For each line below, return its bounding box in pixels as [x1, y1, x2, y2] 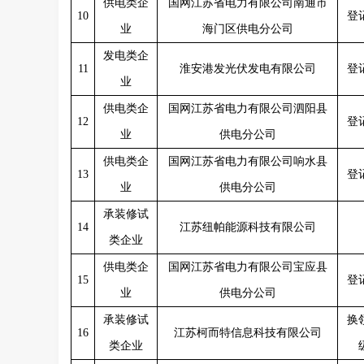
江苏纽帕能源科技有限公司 [179, 221, 316, 233]
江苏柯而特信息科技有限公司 [173, 327, 322, 339]
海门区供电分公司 [201, 23, 293, 35]
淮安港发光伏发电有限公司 [179, 63, 316, 75]
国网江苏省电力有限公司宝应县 [167, 261, 327, 273]
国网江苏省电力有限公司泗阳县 [167, 102, 327, 115]
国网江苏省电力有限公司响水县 [167, 155, 327, 167]
